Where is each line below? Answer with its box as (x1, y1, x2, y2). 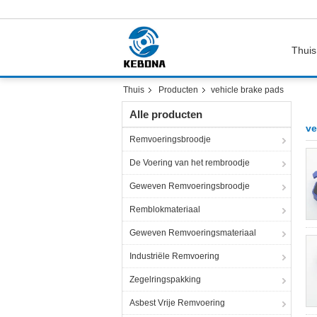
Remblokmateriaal (129, 204, 200, 214)
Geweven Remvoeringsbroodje (129, 181, 250, 191)
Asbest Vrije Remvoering (129, 298, 225, 308)
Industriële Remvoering (129, 251, 219, 261)
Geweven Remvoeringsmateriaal (129, 228, 256, 238)
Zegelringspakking (129, 275, 201, 284)
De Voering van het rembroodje (129, 158, 250, 168)
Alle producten (129, 108, 202, 120)
